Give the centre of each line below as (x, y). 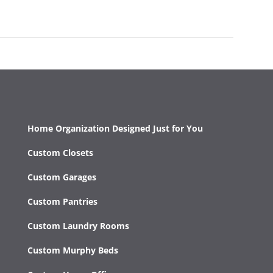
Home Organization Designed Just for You (115, 128)
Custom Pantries (62, 201)
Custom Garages (62, 177)
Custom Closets (60, 152)
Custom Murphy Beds (73, 250)
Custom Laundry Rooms (78, 225)
